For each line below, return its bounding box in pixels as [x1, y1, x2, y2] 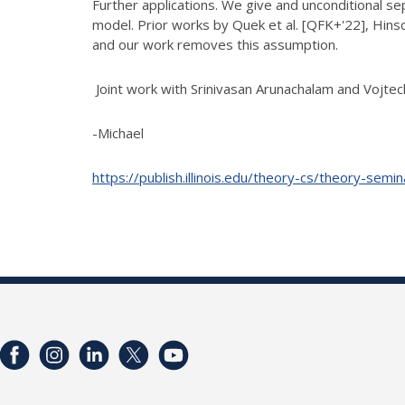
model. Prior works [92, 14, 213, 33]
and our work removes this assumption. [92, 34, 338, 53]
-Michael [92, 123, 144, 142]
